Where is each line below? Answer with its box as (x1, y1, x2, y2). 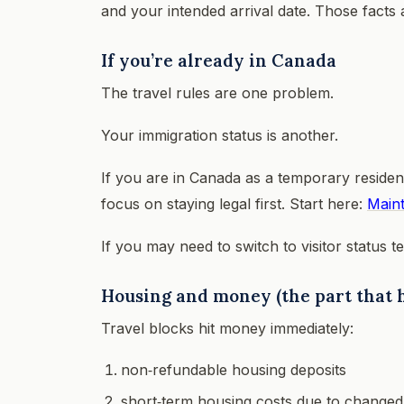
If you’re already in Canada (101, 49, 336, 71)
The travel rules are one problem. (101, 83, 334, 102)
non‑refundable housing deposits (121, 360, 346, 379)
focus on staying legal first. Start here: (101, 194, 367, 213)
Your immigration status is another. (101, 125, 338, 144)
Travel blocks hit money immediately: (101, 318, 353, 337)
